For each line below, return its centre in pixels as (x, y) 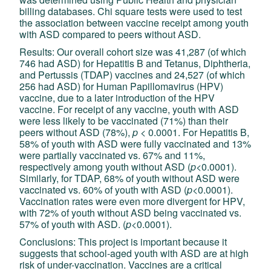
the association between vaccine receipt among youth (134, 22)
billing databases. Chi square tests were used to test (131, 11)
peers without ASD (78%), (76, 132)
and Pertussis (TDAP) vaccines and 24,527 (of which (132, 74)
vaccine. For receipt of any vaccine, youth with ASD (129, 109)
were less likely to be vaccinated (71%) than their (124, 120)
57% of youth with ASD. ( (73, 224)
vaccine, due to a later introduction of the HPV (117, 97)
